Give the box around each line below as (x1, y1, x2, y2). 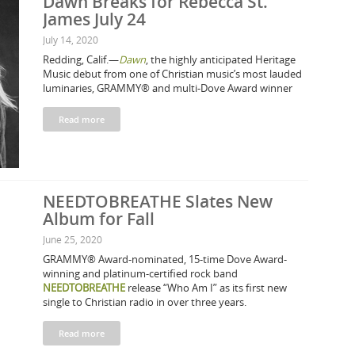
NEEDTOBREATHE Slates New (43, 190, 273, 212)
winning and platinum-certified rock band (43, 266, 238, 281)
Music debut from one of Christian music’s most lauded (43, 67, 302, 81)
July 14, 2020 (43, 33, 98, 46)
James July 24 (43, 8, 146, 30)
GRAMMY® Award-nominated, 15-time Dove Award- (43, 252, 287, 266)
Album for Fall (43, 208, 155, 230)
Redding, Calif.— (43, 52, 119, 67)
